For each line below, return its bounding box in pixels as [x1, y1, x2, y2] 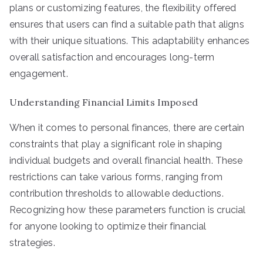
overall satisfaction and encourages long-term [9, 52, 215, 63]
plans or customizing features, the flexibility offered [9, 2, 237, 14]
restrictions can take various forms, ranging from [9, 171, 222, 183]
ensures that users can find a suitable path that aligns [9, 19, 244, 30]
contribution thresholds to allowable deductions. [9, 188, 224, 199]
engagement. [9, 68, 68, 79]
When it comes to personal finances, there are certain [9, 122, 245, 133]
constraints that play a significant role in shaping [9, 139, 222, 150]
